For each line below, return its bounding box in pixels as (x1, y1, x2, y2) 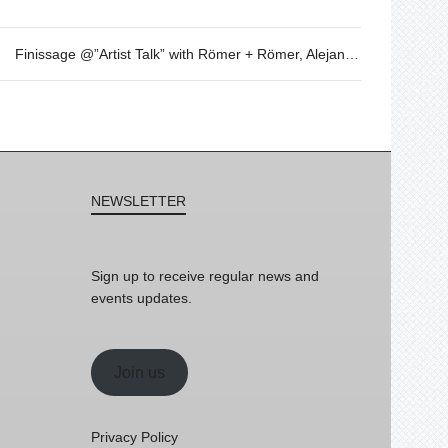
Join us (113, 363, 165, 381)
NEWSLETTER (91, 193, 186, 209)
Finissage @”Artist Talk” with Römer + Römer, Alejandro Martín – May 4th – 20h (344, 46, 359, 62)
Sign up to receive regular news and (91, 268, 319, 284)
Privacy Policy (91, 429, 178, 445)
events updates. (91, 290, 192, 306)
